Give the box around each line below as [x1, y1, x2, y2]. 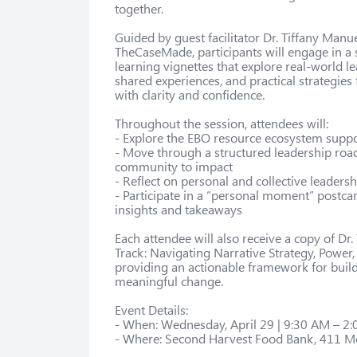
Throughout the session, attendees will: [115, 114, 328, 131]
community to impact [115, 157, 233, 175]
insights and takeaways [115, 200, 242, 218]
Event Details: [115, 300, 188, 318]
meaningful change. [115, 272, 223, 289]
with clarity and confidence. [115, 85, 265, 103]
